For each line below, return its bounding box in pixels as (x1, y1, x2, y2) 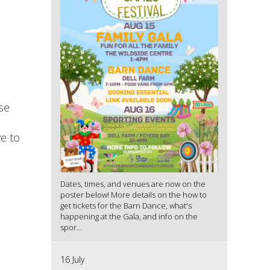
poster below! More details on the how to (60, 189, 207, 200)
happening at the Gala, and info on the (60, 210, 198, 222)
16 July (60, 253, 84, 265)
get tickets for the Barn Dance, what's (60, 199, 192, 211)
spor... (60, 221, 82, 233)
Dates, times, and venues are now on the (60, 178, 206, 189)
